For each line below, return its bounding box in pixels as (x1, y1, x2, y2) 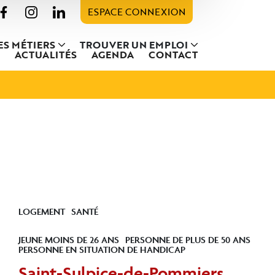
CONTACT (149, 47, 198, 62)
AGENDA (91, 47, 134, 62)
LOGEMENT (18, 205, 65, 217)
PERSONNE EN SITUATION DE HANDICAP (18, 243, 185, 255)
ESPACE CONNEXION (88, 5, 185, 18)
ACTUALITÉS (15, 47, 77, 62)
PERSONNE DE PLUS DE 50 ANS (125, 233, 250, 246)
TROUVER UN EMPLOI (80, 37, 188, 52)
